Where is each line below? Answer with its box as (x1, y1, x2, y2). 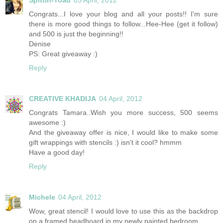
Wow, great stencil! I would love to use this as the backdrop (29, 207, 218, 215)
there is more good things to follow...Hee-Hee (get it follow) (29, 19, 218, 28)
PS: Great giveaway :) (29, 49, 98, 58)
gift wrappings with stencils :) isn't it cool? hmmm (29, 138, 182, 146)
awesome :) (29, 118, 66, 126)
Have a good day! (29, 148, 85, 156)
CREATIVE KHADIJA (29, 94, 96, 103)
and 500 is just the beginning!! (29, 29, 123, 38)
